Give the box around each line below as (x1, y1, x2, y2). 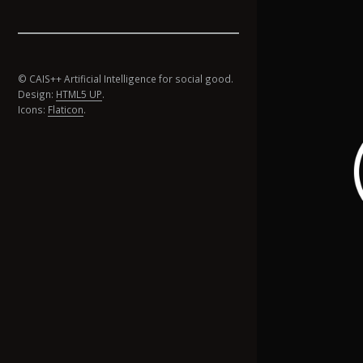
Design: (18, 88, 56, 101)
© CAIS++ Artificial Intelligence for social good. (18, 72, 233, 86)
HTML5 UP (56, 88, 102, 101)
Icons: (18, 103, 48, 117)
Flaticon (48, 103, 83, 117)
